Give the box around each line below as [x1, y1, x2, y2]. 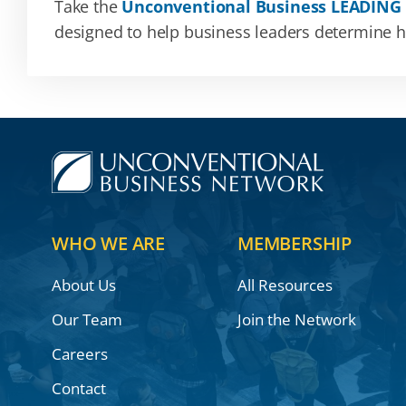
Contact [51, 378, 106, 400]
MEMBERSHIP [237, 231, 352, 256]
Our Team [51, 309, 122, 331]
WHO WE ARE [51, 231, 165, 256]
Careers [51, 343, 108, 365]
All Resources [237, 275, 333, 296]
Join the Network [237, 309, 356, 331]
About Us [51, 275, 116, 296]
